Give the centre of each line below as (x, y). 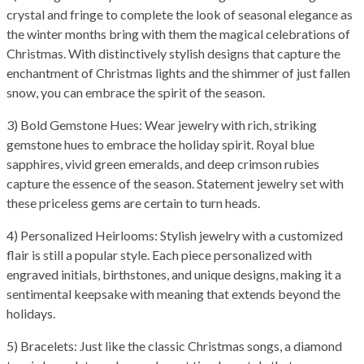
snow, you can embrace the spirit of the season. (136, 93)
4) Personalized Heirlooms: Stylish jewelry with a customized (175, 236)
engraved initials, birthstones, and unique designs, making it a (174, 275)
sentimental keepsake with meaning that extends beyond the (173, 294)
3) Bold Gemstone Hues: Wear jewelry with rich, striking (162, 125)
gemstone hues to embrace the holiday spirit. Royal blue (160, 145)
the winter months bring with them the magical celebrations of (178, 34)
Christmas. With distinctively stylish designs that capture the (173, 54)
